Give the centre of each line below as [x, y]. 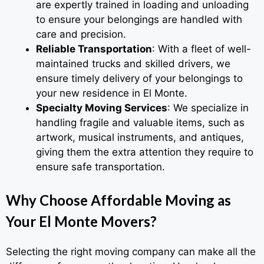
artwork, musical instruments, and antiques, [140, 138]
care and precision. [81, 34]
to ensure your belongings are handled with [139, 20]
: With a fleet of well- [202, 49]
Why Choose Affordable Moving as [118, 200]
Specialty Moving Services [102, 108]
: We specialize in [208, 108]
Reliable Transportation [94, 49]
